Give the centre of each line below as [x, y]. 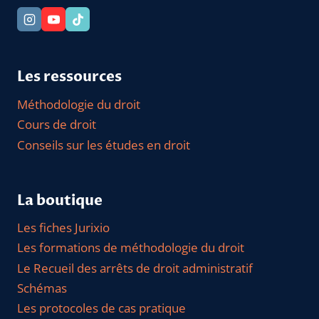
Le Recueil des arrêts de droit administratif [135, 268]
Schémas [42, 288]
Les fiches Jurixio [63, 228]
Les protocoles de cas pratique [101, 308]
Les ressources [69, 77]
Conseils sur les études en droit [104, 145]
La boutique [60, 200]
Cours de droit [57, 125]
